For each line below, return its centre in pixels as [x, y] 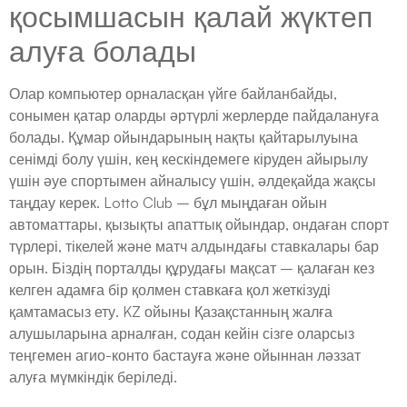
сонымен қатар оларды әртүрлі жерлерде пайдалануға [194, 115]
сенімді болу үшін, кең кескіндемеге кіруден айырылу [189, 159]
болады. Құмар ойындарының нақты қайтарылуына [184, 137]
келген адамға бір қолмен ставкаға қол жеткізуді [170, 289]
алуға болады [103, 50]
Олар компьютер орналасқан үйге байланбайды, [173, 93]
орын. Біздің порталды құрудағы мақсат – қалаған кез [192, 268]
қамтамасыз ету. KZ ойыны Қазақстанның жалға [171, 311]
